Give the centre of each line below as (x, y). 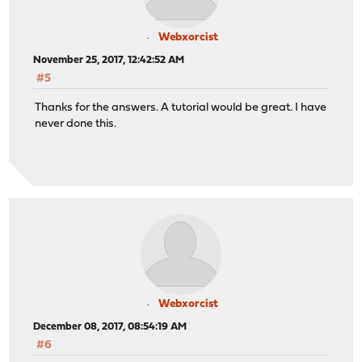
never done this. (76, 124)
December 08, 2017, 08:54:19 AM (110, 327)
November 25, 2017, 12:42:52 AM (109, 61)
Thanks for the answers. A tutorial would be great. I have (181, 108)
